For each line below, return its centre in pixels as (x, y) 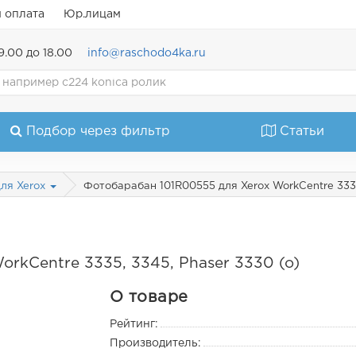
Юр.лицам (93, 14)
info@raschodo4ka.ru (146, 53)
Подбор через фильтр (98, 132)
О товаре (149, 298)
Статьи (302, 132)
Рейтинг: (134, 325)
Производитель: (156, 344)
